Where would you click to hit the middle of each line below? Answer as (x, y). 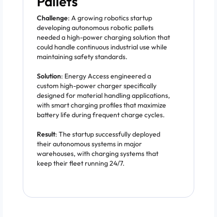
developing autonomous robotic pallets (95, 28)
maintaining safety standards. (82, 57)
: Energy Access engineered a (106, 76)
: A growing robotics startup (110, 18)
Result (46, 134)
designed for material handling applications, (103, 95)
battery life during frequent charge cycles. (101, 115)
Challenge (52, 18)
